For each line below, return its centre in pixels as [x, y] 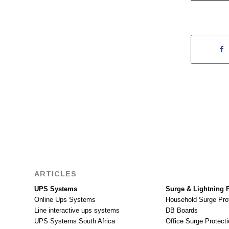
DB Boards [181, 210]
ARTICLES [55, 174]
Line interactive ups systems [77, 210]
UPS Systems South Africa [75, 221]
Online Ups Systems [65, 199]
